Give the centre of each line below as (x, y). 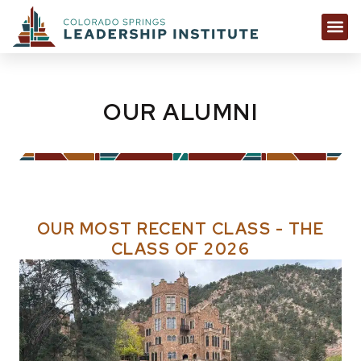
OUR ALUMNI (180, 112)
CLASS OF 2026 (180, 249)
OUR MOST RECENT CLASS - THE (180, 229)
